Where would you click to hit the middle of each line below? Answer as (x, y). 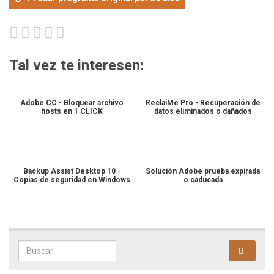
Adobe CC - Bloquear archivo (72, 102)
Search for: (44, 246)
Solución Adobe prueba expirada (203, 171)
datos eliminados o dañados (203, 111)
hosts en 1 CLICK (72, 111)
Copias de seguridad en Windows (72, 180)
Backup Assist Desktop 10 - (72, 171)
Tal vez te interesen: (76, 65)
